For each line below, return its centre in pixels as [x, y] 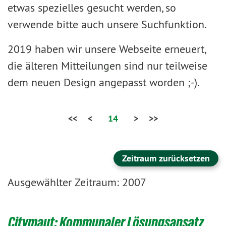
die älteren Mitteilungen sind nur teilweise [107, 66]
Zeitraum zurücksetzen [166, 158]
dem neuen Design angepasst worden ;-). [104, 82]
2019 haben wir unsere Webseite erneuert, [106, 49]
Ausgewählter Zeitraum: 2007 [77, 182]
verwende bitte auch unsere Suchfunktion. [107, 24]
